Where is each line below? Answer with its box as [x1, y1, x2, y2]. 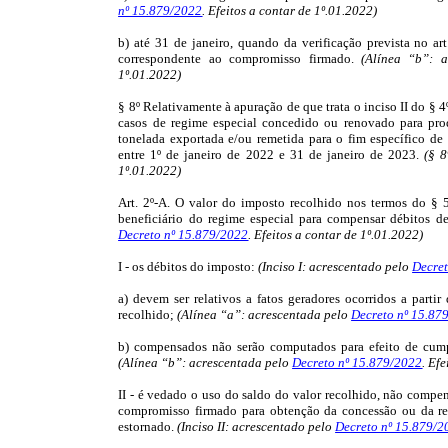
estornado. [118, 418, 175, 434]
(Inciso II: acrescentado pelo [174, 418, 336, 434]
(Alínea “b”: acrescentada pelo [118, 354, 293, 370]
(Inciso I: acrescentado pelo [255, 258, 413, 274]
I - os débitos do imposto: [118, 258, 256, 274]
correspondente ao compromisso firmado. [118, 50, 354, 66]
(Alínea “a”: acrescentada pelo [174, 306, 352, 322]
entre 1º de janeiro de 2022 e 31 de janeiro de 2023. [118, 146, 419, 162]
